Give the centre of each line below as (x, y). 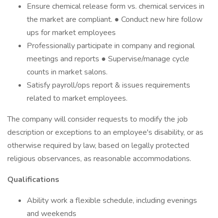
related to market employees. (77, 98)
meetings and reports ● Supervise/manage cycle (108, 59)
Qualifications (33, 180)
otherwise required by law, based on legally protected (98, 145)
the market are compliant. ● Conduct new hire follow (115, 19)
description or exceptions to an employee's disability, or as (105, 132)
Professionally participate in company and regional (111, 46)
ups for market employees (71, 33)
